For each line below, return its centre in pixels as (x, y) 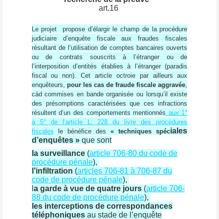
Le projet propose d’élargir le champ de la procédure (109, 29)
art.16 (109, 8)
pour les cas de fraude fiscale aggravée (126, 85)
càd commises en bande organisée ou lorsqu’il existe (109, 94)
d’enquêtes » (55, 140)
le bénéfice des (84, 131)
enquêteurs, (49, 85)
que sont (95, 140)
